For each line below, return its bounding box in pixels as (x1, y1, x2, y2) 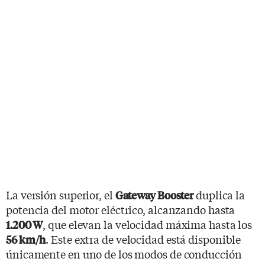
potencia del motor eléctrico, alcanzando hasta (6, 201, 235, 217)
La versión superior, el (6, 186, 115, 202)
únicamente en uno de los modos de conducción (6, 245, 242, 261)
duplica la (193, 186, 245, 202)
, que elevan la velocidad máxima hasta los (43, 216, 253, 232)
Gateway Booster (115, 187, 194, 202)
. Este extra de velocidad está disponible (46, 231, 241, 247)
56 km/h (6, 231, 46, 247)
